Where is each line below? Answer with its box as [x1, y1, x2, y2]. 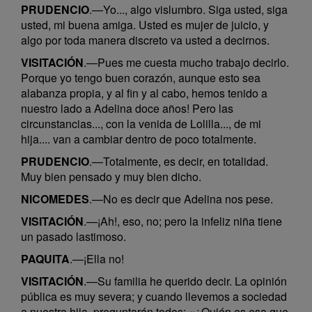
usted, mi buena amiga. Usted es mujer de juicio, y [21, 17, 269, 33]
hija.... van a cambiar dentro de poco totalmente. [21, 131, 256, 147]
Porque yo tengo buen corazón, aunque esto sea [21, 70, 260, 86]
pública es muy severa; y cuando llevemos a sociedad [21, 288, 287, 304]
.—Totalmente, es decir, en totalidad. [89, 153, 268, 169]
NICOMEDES [21, 191, 89, 207]
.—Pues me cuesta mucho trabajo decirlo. [84, 54, 289, 70]
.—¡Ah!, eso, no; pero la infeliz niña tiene [84, 213, 282, 229]
